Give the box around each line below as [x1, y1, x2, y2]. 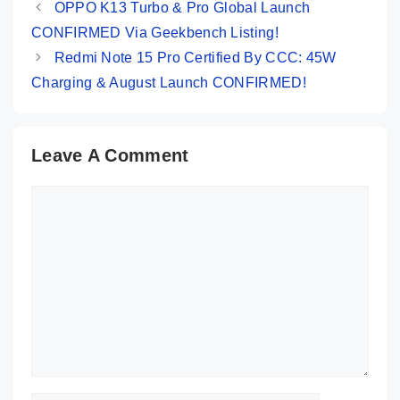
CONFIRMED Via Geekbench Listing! [31, 25, 279, 41]
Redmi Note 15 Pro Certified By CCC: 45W [54, 50, 337, 66]
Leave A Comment [31, 146, 189, 166]
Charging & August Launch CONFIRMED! [31, 75, 306, 91]
